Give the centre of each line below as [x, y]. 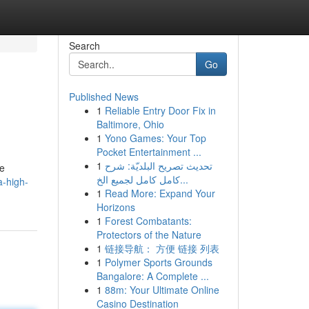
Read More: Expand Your [160, 193]
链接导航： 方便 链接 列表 [162, 248]
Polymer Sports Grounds [158, 262]
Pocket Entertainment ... [149, 152]
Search [84, 46]
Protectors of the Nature [149, 235]
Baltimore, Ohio [130, 124]
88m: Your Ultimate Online [162, 290]
